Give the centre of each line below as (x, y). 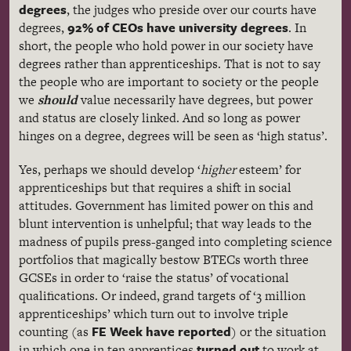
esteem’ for (268, 170)
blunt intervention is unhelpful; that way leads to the (165, 224)
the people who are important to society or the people (169, 82)
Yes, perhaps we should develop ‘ (110, 170)
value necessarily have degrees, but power (195, 100)
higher (218, 170)
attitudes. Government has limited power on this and (166, 206)
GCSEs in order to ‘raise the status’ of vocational (154, 278)
